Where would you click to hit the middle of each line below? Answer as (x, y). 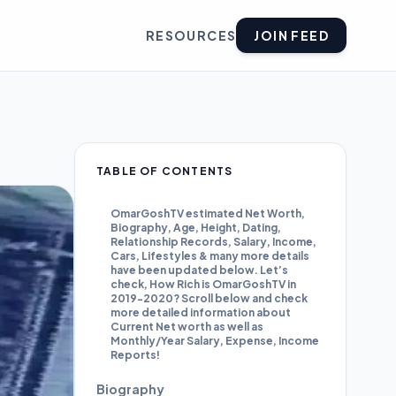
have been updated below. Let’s (199, 270)
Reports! (135, 355)
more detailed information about (201, 312)
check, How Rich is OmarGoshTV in (203, 284)
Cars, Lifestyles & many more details (210, 256)
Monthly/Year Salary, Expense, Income (215, 341)
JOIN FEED (291, 35)
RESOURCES (191, 35)
